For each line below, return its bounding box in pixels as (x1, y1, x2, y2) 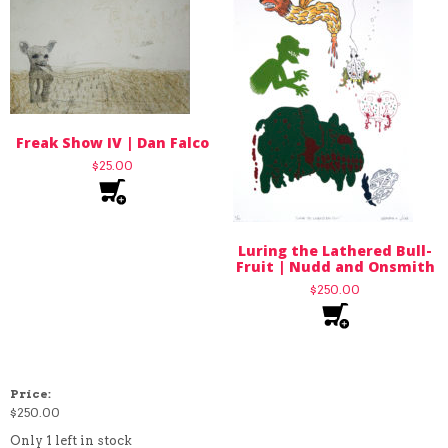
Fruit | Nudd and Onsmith (235, 257, 435, 277)
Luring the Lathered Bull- (238, 241, 433, 261)
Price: (10, 386, 51, 402)
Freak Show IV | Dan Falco (16, 133, 210, 153)
